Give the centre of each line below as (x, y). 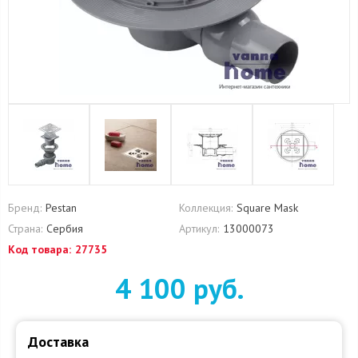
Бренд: (25, 208)
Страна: (25, 229)
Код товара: (40, 249)
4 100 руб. (179, 288)
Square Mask (267, 208)
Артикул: (199, 229)
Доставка (58, 342)
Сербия (65, 229)
